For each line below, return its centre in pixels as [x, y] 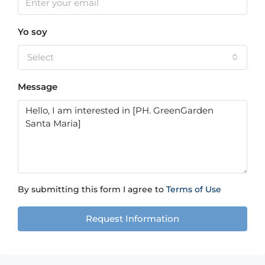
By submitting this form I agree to [92, 189]
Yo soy [33, 32]
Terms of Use [194, 189]
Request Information [132, 219]
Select [41, 57]
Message [38, 87]
